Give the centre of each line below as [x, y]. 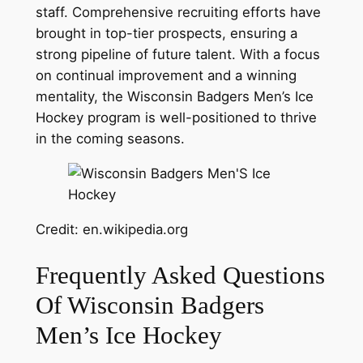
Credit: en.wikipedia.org [111, 229]
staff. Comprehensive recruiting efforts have [178, 12]
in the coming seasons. [110, 138]
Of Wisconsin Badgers [149, 305]
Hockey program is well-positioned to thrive [176, 117]
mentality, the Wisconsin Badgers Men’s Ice [174, 96]
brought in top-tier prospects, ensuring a [166, 33]
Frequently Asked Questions [180, 275]
